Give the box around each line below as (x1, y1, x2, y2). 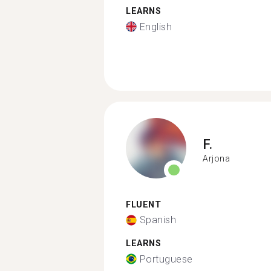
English (139, 21, 172, 33)
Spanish (139, 214, 176, 226)
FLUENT (126, 199, 161, 210)
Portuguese (139, 253, 193, 265)
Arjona (203, 154, 230, 163)
